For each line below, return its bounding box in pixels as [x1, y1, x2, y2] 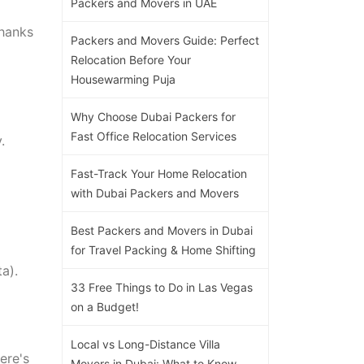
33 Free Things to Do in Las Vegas [71, 279, 253, 294]
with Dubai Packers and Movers [71, 185, 239, 200]
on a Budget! [71, 299, 139, 314]
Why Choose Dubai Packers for [71, 109, 236, 123]
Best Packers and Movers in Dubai [71, 223, 253, 237]
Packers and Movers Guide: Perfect [71, 32, 259, 47]
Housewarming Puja [71, 71, 175, 86]
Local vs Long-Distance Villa [71, 336, 220, 351]
